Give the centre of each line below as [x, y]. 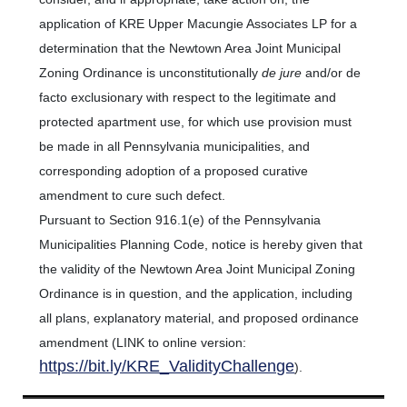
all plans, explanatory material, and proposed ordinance [199, 318]
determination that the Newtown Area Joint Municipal [190, 48]
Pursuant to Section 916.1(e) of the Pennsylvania [180, 220]
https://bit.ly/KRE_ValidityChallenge [167, 366]
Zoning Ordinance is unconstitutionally [151, 73]
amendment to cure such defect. [134, 195]
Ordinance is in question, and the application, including [196, 293]
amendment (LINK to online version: [143, 342]
